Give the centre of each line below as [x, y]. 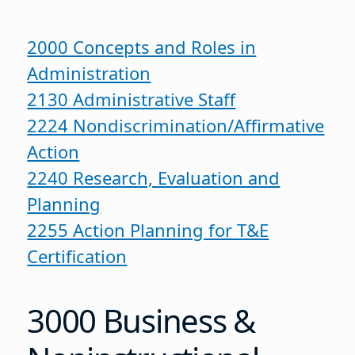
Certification [77, 256]
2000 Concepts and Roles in [142, 47]
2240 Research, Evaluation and [154, 178]
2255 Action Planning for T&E [148, 230]
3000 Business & [141, 320]
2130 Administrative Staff [132, 99]
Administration [89, 73]
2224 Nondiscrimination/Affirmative [176, 126]
